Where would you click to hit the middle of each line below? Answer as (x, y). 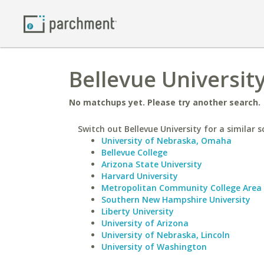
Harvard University (140, 176)
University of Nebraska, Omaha (166, 141)
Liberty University (138, 211)
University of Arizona (145, 223)
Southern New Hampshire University (176, 199)
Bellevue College (134, 152)
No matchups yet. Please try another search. (165, 102)
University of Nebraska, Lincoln (166, 235)
